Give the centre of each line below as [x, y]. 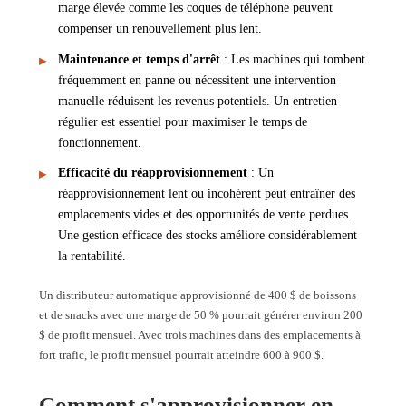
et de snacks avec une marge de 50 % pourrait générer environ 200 [201, 315]
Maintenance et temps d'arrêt [139, 59]
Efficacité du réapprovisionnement [153, 173]
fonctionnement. [100, 142]
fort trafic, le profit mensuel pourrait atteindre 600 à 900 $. [181, 355]
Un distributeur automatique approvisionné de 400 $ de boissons [198, 295]
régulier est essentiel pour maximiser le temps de [183, 121]
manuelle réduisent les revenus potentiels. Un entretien [198, 101]
